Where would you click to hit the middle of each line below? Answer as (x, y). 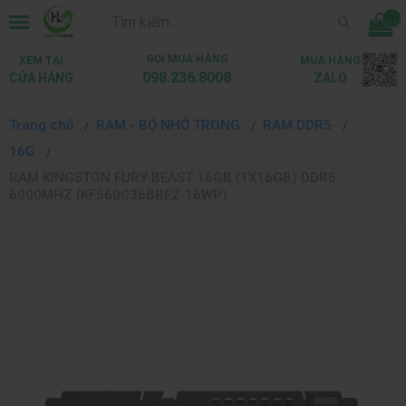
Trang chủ (41, 125)
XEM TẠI (41, 60)
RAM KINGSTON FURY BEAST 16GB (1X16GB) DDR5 (173, 178)
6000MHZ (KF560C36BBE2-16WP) (118, 195)
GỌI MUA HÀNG (187, 59)
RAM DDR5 (299, 125)
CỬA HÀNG (41, 77)
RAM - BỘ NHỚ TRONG (170, 125)
